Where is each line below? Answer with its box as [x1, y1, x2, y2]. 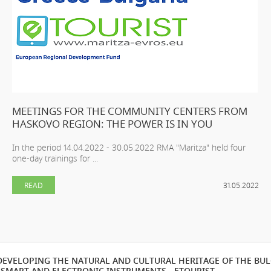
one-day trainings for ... [11, 152, 98, 164]
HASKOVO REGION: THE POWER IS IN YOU [11, 116, 212, 131]
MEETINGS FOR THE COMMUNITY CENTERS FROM [11, 103, 247, 118]
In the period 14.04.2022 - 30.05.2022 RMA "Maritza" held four [11, 141, 246, 153]
